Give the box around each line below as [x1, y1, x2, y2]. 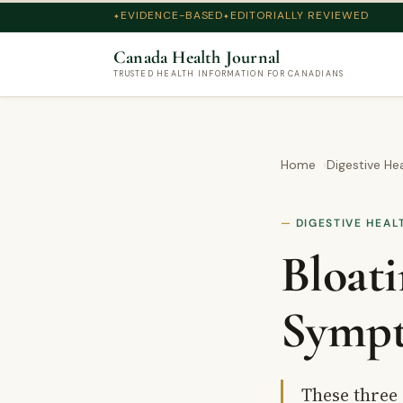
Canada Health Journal [113, 47, 281, 68]
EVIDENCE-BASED [120, 8, 224, 22]
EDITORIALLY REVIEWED [230, 8, 369, 22]
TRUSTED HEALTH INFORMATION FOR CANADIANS [113, 68, 345, 79]
